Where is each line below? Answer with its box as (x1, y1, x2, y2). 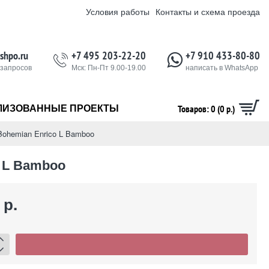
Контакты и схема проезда (156, 5, 260, 17)
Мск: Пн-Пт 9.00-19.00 (71, 64, 146, 72)
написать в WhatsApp (186, 64, 258, 72)
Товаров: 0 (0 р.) (178, 103, 235, 115)
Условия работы (86, 5, 150, 17)
